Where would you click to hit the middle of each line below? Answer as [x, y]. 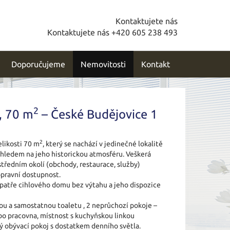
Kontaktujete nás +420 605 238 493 [112, 32]
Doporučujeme [38, 64]
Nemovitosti [103, 64]
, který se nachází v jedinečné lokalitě [103, 144]
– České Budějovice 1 [98, 114]
